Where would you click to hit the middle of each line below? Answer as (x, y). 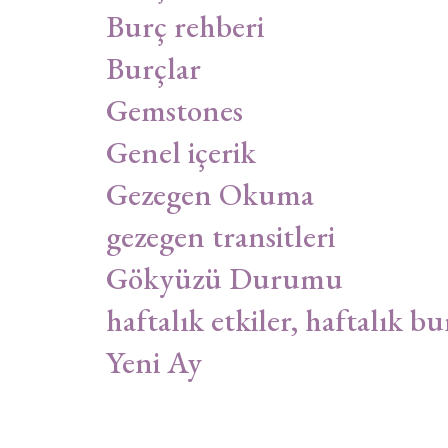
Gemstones (174, 110)
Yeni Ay (154, 362)
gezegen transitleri (220, 236)
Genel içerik (181, 152)
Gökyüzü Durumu (224, 278)
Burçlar (153, 68)
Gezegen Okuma (210, 194)
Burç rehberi (185, 26)
